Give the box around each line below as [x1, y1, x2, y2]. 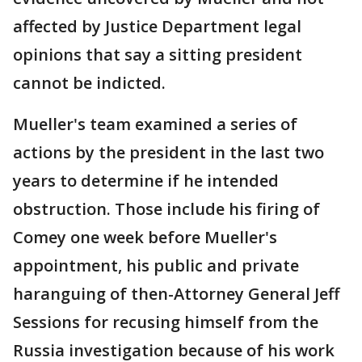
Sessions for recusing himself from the [13, 311, 318, 333]
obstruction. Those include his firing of [13, 198, 320, 220]
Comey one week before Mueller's [13, 226, 277, 248]
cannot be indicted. [13, 72, 166, 94]
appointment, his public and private [13, 255, 299, 276]
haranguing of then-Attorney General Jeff [13, 283, 339, 305]
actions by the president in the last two [13, 141, 324, 163]
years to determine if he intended [13, 170, 279, 192]
